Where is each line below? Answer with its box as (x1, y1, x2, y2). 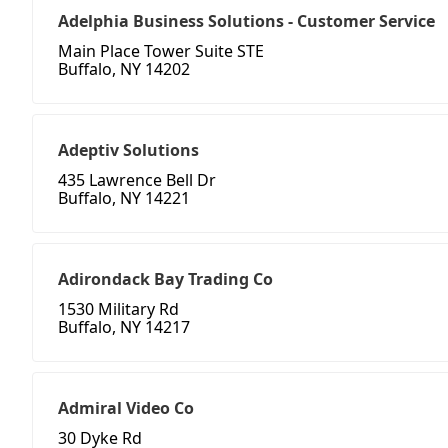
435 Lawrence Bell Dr (58, 169, 216, 192)
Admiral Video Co (58, 397, 194, 420)
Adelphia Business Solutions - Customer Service (58, 10, 435, 33)
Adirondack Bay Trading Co (58, 268, 273, 291)
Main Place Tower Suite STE (58, 40, 264, 63)
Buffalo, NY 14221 (58, 187, 190, 210)
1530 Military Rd (58, 298, 179, 321)
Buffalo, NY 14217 (58, 316, 190, 339)
